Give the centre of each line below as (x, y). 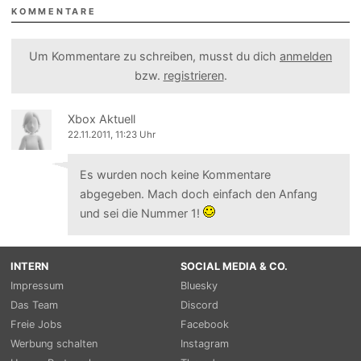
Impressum (37, 285)
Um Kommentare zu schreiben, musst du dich (154, 56)
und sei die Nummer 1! (141, 214)
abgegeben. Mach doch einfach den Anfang (198, 194)
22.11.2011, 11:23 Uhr (112, 134)
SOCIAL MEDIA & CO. (234, 266)
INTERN (29, 266)
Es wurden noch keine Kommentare (175, 175)
